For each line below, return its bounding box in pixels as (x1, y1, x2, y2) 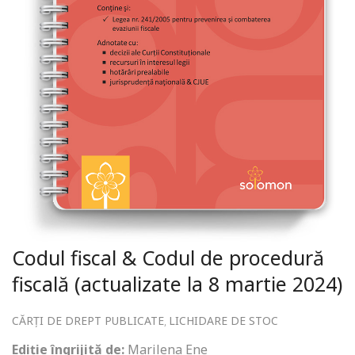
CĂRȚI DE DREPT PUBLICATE (12, 313, 164, 329)
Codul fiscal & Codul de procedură (12, 244, 324, 272)
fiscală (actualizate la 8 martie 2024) (12, 270, 342, 298)
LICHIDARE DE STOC (169, 313, 278, 329)
